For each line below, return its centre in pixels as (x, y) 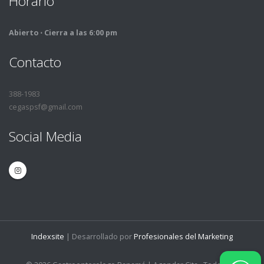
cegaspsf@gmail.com (46, 107)
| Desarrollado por (99, 237)
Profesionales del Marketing (183, 237)
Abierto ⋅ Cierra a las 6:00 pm (63, 33)
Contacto (35, 62)
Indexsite (48, 237)
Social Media (45, 136)
